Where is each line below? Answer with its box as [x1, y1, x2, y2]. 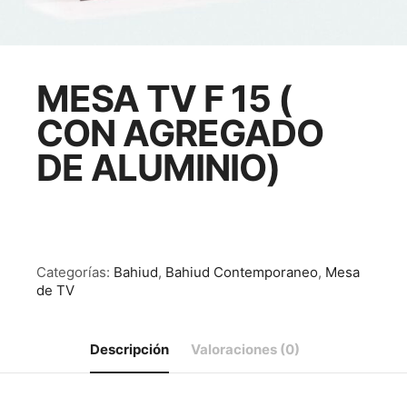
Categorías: [36, 263, 114, 281]
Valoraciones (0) [190, 340, 300, 358]
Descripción [89, 340, 169, 358]
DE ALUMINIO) [36, 144, 280, 190]
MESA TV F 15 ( [36, 75, 292, 121]
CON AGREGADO [36, 110, 323, 155]
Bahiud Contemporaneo [165, 263, 318, 281]
